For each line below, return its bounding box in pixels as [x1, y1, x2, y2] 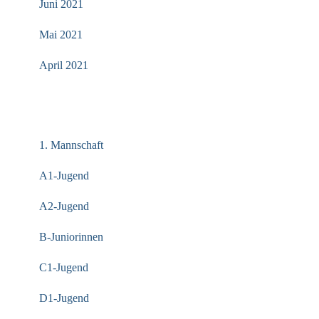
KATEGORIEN [32, 103, 120, 117]
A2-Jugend [39, 200, 89, 212]
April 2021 [39, 59, 88, 71]
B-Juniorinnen [39, 231, 103, 243]
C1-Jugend [39, 261, 88, 273]
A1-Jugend [39, 169, 89, 182]
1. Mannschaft [39, 139, 103, 151]
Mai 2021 [39, 28, 83, 41]
